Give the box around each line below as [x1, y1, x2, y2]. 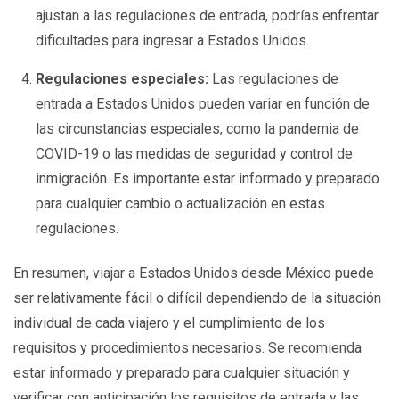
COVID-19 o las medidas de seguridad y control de [36, 144, 354, 162]
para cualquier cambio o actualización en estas [36, 194, 326, 212]
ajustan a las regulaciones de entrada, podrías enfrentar [36, 6, 379, 24]
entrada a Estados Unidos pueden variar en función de [36, 94, 370, 112]
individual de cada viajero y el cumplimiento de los [13, 313, 325, 331]
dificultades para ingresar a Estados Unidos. [36, 31, 310, 49]
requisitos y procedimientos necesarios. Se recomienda [13, 338, 362, 356]
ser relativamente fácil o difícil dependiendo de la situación [13, 289, 381, 306]
